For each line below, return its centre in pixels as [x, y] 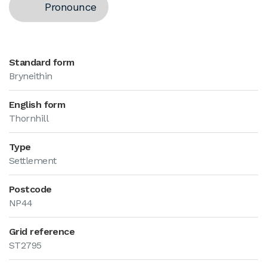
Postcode [30, 189]
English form [37, 105]
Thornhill [29, 118]
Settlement [33, 161]
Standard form [42, 62]
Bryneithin [31, 76]
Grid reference [42, 232]
